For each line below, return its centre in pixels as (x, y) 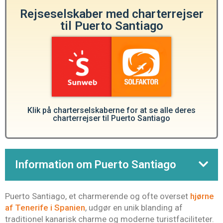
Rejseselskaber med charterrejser (111, 14)
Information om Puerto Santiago (96, 164)
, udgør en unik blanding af (134, 207)
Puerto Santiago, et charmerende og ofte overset (98, 196)
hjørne (202, 196)
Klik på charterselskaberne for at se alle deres (111, 110)
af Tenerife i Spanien (45, 207)
